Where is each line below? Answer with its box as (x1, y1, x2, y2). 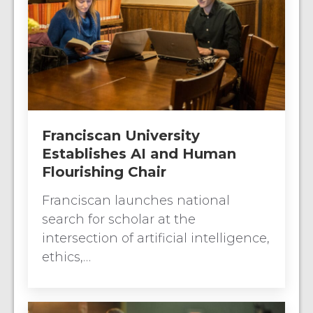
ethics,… (42, 249, 91, 265)
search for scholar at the (42, 211, 196, 227)
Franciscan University (42, 126, 200, 144)
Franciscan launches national (42, 192, 230, 208)
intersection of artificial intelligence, (42, 230, 270, 246)
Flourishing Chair (42, 163, 166, 180)
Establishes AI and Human (42, 145, 236, 162)
